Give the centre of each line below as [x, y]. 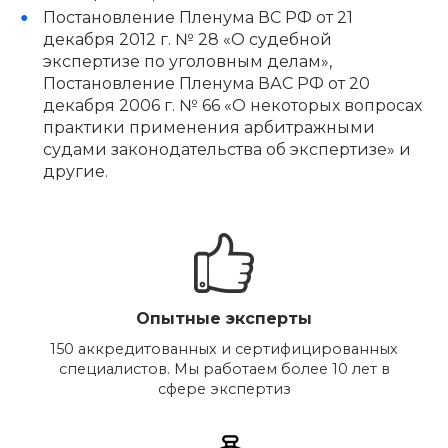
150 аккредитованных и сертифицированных [224, 349]
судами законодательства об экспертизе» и [226, 149]
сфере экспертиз [224, 389]
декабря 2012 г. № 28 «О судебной [187, 39]
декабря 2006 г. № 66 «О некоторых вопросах [232, 105]
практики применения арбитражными [208, 127]
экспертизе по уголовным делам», [187, 61]
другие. [75, 171]
